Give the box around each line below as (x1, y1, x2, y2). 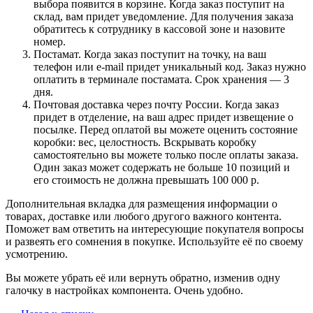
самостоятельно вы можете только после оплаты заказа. (34, 148, 298, 161)
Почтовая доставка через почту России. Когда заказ (34, 98, 279, 110)
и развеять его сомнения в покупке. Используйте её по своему (6, 235, 303, 247)
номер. (34, 35, 66, 48)
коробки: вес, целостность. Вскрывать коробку (34, 136, 256, 148)
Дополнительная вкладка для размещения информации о (6, 197, 277, 210)
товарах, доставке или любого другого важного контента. (6, 210, 282, 222)
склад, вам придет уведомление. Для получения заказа (34, 10, 293, 22)
